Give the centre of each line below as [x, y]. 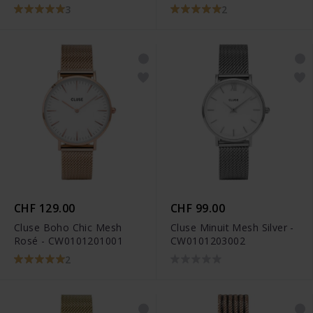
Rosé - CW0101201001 [68, 241]
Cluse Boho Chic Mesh [68, 228]
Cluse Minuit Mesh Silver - [232, 228]
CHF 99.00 [198, 209]
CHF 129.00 [45, 209]
